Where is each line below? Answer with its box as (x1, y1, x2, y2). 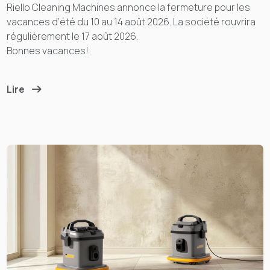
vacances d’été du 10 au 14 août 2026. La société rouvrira (7, 15, 256, 29)
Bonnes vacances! (7, 44, 89, 58)
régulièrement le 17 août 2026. (7, 30, 139, 43)
